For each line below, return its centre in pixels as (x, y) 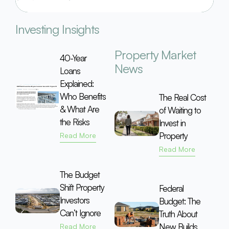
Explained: (77, 83)
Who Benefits (83, 96)
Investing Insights (57, 29)
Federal (171, 188)
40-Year (73, 58)
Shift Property (82, 187)
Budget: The (180, 201)
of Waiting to (180, 110)
